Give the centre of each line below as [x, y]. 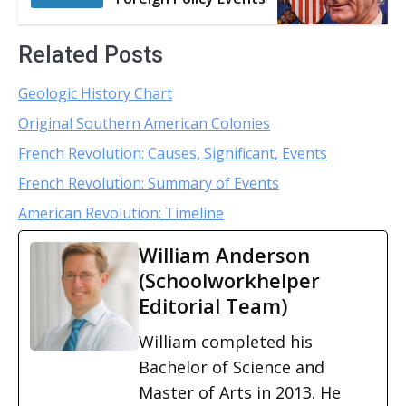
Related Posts [91, 55]
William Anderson [224, 255]
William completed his [226, 342]
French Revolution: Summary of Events [149, 183]
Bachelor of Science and [232, 367]
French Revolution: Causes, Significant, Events [173, 153]
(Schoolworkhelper [229, 280]
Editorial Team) [213, 305]
